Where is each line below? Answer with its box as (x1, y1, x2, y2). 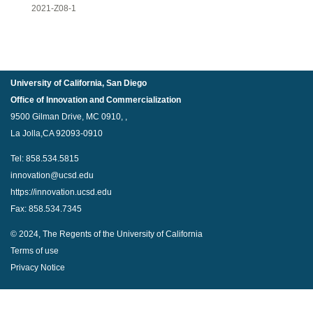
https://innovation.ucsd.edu (10, 187, 112, 198)
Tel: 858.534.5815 (10, 154, 79, 164)
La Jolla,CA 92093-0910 (10, 128, 103, 138)
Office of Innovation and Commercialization (10, 94, 181, 105)
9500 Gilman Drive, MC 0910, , (10, 111, 127, 122)
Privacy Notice (10, 263, 65, 273)
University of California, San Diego (10, 78, 147, 88)
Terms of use (10, 246, 59, 256)
